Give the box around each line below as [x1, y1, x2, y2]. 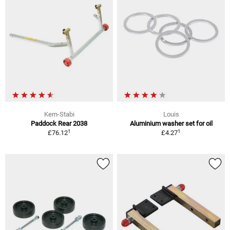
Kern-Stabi [44, 110, 74, 119]
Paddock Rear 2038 [31, 120, 87, 128]
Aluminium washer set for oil [129, 120, 213, 128]
